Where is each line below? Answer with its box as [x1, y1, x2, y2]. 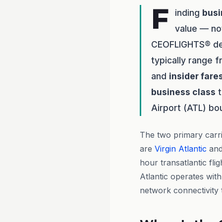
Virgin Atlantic [155, 144, 207, 154]
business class [151, 87, 216, 97]
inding [175, 7, 202, 18]
